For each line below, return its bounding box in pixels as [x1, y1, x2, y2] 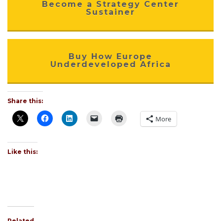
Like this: [7, 148, 37, 155]
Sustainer [86, 7, 135, 17]
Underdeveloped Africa [50, 60, 171, 69]
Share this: [7, 97, 43, 105]
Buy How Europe [69, 52, 152, 61]
